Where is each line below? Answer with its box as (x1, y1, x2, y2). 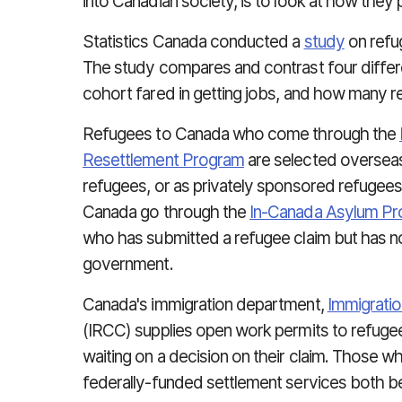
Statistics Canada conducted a (83, 31, 304, 52)
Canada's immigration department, (83, 294, 328, 315)
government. (83, 254, 173, 275)
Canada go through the (83, 202, 250, 223)
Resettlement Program (83, 150, 245, 170)
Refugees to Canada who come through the (83, 124, 399, 144)
